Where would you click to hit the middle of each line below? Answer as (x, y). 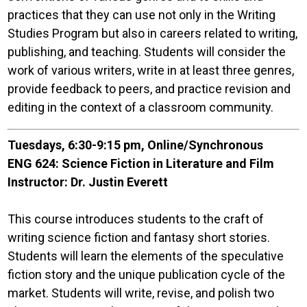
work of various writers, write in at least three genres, (151, 70)
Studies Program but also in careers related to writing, (153, 33)
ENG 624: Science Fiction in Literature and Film (141, 163)
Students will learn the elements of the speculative (146, 256)
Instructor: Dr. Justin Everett (89, 182)
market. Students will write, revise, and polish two (141, 293)
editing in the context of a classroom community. (142, 107)
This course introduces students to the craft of (136, 219)
